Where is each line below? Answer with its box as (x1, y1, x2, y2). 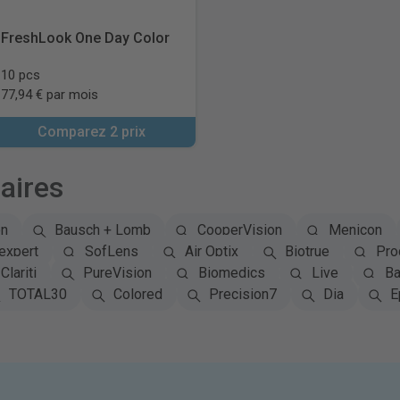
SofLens (84, 243, 138, 260)
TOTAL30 (8, 286, 67, 303)
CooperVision (196, 221, 282, 238)
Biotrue (284, 243, 329, 260)
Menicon (328, 221, 382, 238)
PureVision (82, 264, 152, 281)
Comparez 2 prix (37, 123, 146, 140)
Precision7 (208, 286, 277, 303)
